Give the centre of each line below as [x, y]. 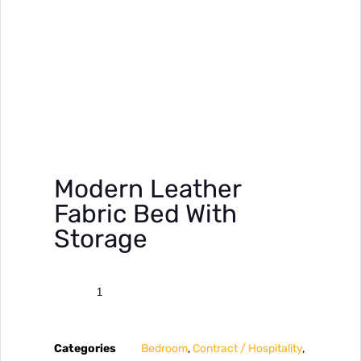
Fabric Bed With [145, 214]
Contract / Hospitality [247, 349]
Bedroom [164, 349]
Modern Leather [147, 189]
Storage [101, 239]
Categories [85, 349]
